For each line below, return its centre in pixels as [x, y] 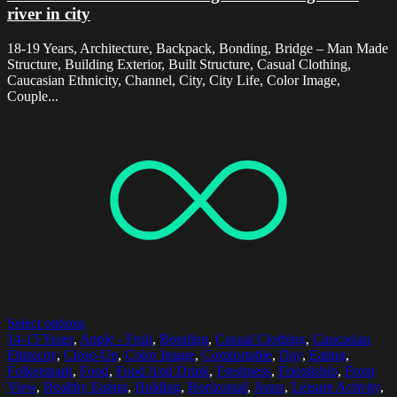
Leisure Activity [336, 387]
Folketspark [40, 371]
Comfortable [237, 355]
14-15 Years [40, 339]
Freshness [244, 371]
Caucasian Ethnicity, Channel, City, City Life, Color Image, [174, 80]
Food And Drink [163, 371]
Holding [158, 387]
